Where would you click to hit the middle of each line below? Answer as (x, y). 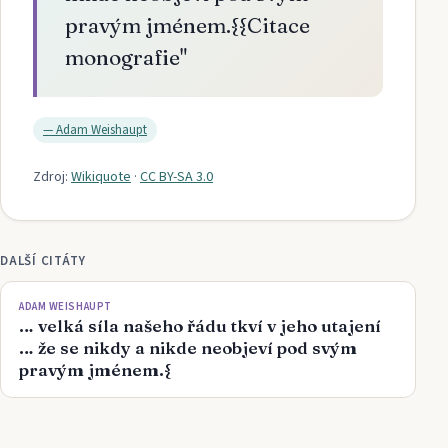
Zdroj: (50, 177)
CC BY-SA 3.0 (176, 177)
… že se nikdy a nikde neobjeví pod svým (188, 348)
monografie (122, 57)
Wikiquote (101, 177)
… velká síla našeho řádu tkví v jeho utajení (200, 326)
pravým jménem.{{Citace (187, 25)
